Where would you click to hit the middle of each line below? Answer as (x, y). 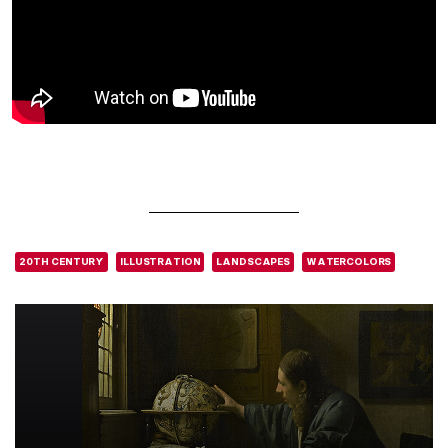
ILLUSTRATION (160, 262)
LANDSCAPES (253, 262)
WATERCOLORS (348, 262)
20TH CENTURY (62, 262)
